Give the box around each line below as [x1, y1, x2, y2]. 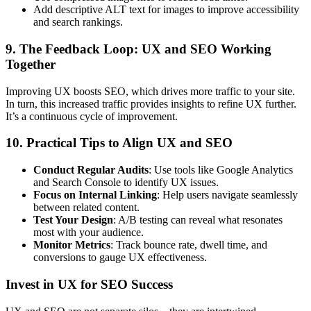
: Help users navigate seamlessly [157, 189, 298, 201]
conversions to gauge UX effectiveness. [33, 251, 207, 264]
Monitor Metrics [33, 239, 110, 251]
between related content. [33, 201, 140, 214]
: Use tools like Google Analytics [149, 164, 293, 176]
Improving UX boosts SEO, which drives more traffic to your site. [6, 85, 295, 97]
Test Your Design [33, 214, 113, 226]
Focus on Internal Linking [33, 189, 157, 201]
